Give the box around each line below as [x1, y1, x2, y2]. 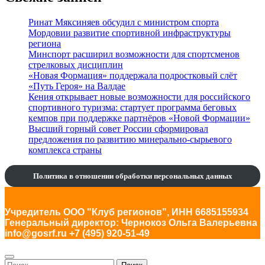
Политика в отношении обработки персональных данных [33, 171, 232, 180]
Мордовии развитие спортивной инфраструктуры [28, 28, 231, 38]
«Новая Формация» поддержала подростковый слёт [28, 70, 237, 81]
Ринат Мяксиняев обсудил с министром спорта [28, 17, 219, 28]
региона [28, 38, 61, 49]
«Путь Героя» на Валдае [28, 81, 125, 92]
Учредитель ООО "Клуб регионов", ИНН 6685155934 [5, 207, 248, 218]
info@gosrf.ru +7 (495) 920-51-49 [5, 228, 150, 239]
